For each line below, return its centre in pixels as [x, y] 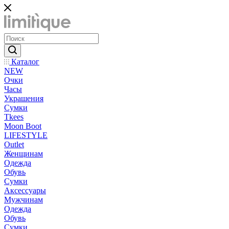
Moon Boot [23, 126]
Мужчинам [24, 200]
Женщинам [24, 154]
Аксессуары [25, 191]
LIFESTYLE [26, 135]
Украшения [24, 99]
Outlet [14, 145]
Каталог [24, 62]
